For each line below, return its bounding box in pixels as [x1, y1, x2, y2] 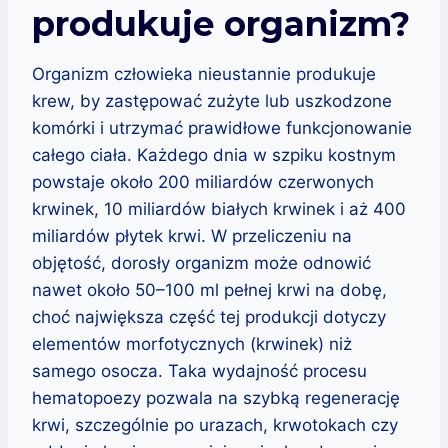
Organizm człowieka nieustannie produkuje [32, 63, 376, 84]
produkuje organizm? [32, 2, 410, 45]
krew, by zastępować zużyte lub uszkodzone [32, 90, 392, 111]
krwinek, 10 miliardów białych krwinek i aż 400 [32, 198, 406, 219]
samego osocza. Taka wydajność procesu [32, 360, 367, 381]
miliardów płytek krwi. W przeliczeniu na [32, 225, 352, 246]
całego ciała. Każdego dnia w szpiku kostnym [32, 144, 396, 165]
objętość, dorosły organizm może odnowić [32, 252, 371, 273]
